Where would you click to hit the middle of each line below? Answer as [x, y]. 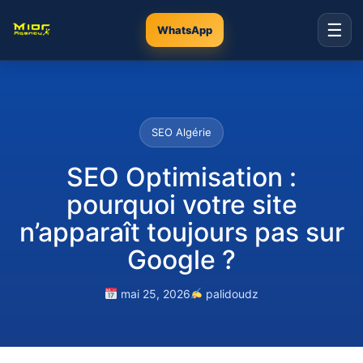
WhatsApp [185, 30]
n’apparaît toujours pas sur [181, 232]
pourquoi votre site [181, 205]
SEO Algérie [181, 132]
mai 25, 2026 [154, 294]
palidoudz [231, 294]
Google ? [181, 260]
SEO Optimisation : [181, 177]
